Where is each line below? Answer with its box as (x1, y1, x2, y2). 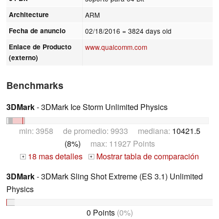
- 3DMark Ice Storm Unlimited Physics (35, 101, 168, 112)
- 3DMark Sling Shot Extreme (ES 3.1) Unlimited (35, 170, 203, 182)
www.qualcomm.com (85, 42, 148, 52)
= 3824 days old (122, 25, 172, 36)
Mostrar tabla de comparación (94, 150, 199, 162)
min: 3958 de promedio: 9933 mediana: (19, 125, 172, 136)
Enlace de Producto (9, 42, 72, 51)
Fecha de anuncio (9, 25, 66, 35)
